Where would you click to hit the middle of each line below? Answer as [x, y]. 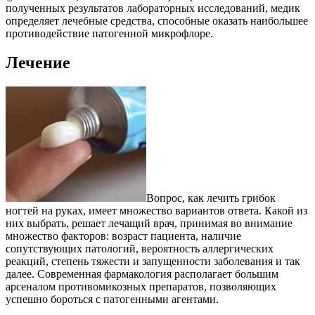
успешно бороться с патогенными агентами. [112, 300]
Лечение [38, 63]
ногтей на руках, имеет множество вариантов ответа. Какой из [156, 211]
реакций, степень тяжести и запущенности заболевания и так [153, 262]
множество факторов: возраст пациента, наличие [123, 236]
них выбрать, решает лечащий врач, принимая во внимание [149, 224]
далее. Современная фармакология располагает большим [142, 274]
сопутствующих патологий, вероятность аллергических [140, 249]
